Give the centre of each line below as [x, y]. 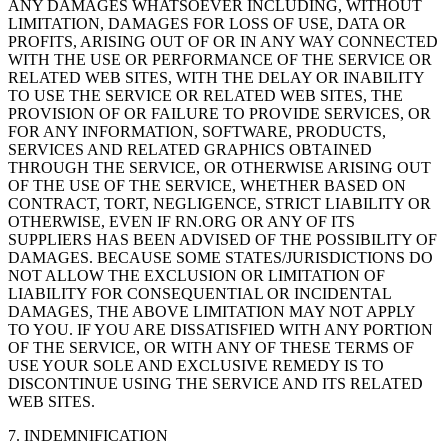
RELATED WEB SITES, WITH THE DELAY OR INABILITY [216, 77]
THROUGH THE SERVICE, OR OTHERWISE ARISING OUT [219, 167]
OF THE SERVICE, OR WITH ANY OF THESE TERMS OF [211, 347]
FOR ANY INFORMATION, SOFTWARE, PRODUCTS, [197, 131]
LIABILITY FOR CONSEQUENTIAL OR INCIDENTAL [199, 293]
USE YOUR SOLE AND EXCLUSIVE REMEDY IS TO [196, 365]
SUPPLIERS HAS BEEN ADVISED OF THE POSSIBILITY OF [222, 239]
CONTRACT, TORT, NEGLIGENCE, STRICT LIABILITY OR [219, 203]
